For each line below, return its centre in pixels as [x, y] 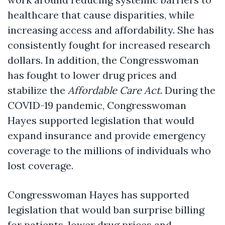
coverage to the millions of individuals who [109, 150]
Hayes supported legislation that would [101, 120]
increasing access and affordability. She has [111, 30]
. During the [188, 90]
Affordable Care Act [114, 90]
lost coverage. [40, 165]
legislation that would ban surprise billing [106, 210]
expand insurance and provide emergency [107, 135]
